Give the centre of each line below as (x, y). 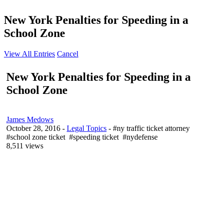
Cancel (68, 54)
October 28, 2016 (33, 128)
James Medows (30, 119)
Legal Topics (87, 128)
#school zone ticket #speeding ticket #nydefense (83, 137)
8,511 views (25, 145)
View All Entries (29, 54)
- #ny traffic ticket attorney (149, 128)
